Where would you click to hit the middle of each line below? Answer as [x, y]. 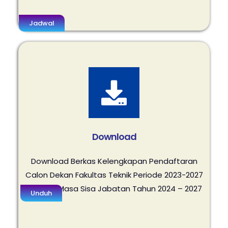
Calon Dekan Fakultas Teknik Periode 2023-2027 [114, 175]
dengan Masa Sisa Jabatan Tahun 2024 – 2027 [114, 189]
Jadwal [42, 23]
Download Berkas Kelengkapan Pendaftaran [114, 161]
